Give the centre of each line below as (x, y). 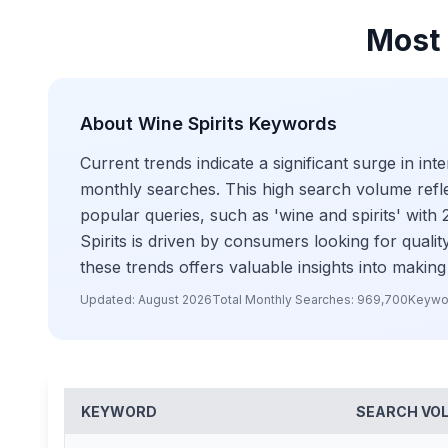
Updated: (109, 299)
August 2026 (175, 299)
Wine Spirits (191, 123)
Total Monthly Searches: (284, 299)
